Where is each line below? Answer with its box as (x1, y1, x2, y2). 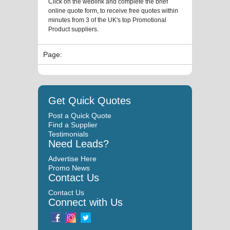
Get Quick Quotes (48, 94, 131, 106)
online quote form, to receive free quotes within (48, 7, 178, 14)
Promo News (48, 163, 90, 172)
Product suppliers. (48, 25, 99, 33)
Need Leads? (48, 138, 109, 149)
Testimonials (48, 129, 88, 138)
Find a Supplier (48, 120, 98, 129)
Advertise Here (48, 154, 97, 163)
